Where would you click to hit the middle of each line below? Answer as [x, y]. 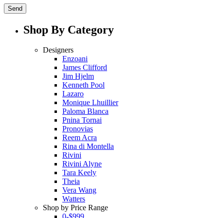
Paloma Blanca [85, 111]
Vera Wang [79, 190]
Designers [58, 50]
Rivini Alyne [82, 164]
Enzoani [75, 59]
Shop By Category [69, 29]
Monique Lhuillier [90, 103]
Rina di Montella [88, 146]
